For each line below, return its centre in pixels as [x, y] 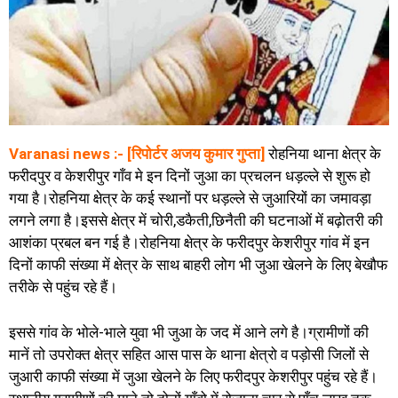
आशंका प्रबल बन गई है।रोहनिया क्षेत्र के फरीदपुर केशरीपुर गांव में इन [189, 243]
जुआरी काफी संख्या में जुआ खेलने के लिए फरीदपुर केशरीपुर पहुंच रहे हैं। [193, 376]
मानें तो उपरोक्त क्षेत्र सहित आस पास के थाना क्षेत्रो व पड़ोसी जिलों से [189, 354]
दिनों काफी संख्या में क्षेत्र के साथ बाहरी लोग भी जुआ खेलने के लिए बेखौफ [198, 265]
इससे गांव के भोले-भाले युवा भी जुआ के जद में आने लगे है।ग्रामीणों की [189, 332]
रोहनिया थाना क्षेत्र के [325, 154]
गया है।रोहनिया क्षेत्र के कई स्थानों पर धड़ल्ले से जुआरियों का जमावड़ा [190, 199]
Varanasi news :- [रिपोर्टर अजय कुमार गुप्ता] [137, 154]
